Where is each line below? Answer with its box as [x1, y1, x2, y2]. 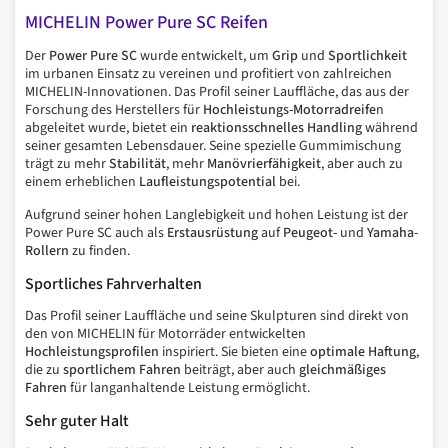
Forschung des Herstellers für [25, 99, 203, 120]
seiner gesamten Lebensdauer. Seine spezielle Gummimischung [25, 135, 401, 156]
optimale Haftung [310, 341, 416, 362]
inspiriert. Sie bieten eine [159, 341, 310, 362]
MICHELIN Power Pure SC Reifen [25, 9, 268, 35]
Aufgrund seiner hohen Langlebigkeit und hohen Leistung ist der [25, 204, 408, 225]
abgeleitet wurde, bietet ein [25, 117, 191, 138]
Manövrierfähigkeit [207, 153, 321, 174]
